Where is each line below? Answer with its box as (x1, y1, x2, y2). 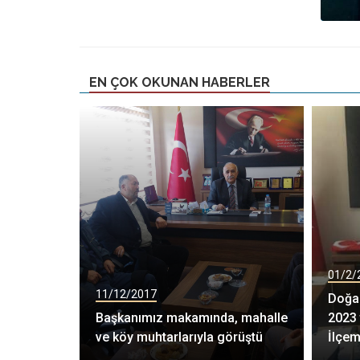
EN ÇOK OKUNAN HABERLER (89, 75, 270, 91)
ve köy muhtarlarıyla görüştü (96, 329, 263, 346)
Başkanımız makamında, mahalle (96, 310, 288, 326)
